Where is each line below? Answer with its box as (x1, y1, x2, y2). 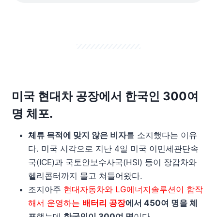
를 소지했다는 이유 (126, 130, 197, 140)
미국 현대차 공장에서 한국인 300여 (12, 89, 199, 103)
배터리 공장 (82, 198, 125, 208)
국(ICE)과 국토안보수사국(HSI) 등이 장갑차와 (28, 157, 197, 167)
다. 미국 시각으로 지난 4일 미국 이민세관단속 (28, 144, 199, 154)
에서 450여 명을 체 (125, 198, 198, 208)
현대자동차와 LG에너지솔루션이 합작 (63, 185, 203, 194)
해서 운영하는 (28, 198, 82, 208)
